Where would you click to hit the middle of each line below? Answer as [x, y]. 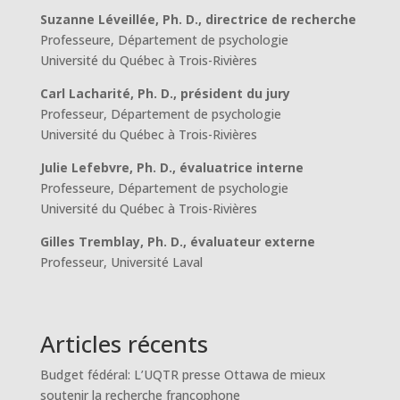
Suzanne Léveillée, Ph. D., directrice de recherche [198, 20]
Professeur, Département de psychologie [160, 114]
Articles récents [124, 344]
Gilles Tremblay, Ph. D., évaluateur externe [177, 242]
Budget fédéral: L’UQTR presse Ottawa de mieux [183, 375]
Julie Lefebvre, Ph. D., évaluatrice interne [171, 168]
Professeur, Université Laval [121, 262]
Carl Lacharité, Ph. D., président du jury [165, 94]
